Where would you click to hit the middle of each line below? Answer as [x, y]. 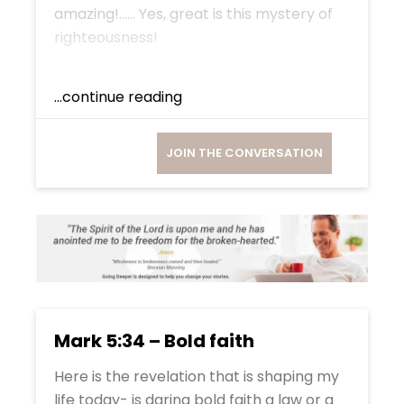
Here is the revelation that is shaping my [197, 376]
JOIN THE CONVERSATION [244, 153]
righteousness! [106, 37]
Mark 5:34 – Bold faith [154, 340]
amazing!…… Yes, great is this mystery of [193, 14]
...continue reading [118, 97]
